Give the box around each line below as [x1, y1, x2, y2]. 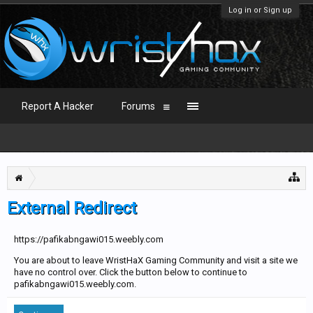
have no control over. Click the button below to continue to [14, 267, 247, 277]
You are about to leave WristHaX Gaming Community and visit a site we [14, 255, 298, 265]
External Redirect [7, 198, 136, 218]
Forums [122, 101, 155, 112]
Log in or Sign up [228, 6, 292, 15]
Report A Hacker [22, 101, 94, 112]
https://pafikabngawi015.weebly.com [14, 234, 163, 245]
